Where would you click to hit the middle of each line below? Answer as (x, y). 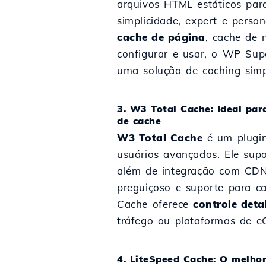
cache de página (161, 37)
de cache (139, 121)
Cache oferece (155, 204)
